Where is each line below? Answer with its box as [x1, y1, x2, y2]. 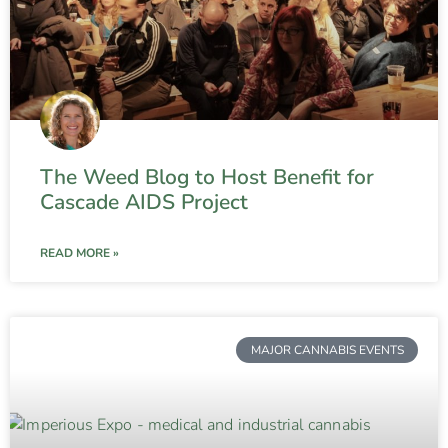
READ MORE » [40, 244, 119, 261]
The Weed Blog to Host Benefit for [40, 162, 374, 191]
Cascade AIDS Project [40, 187, 248, 216]
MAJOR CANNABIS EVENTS [250, 341, 404, 358]
